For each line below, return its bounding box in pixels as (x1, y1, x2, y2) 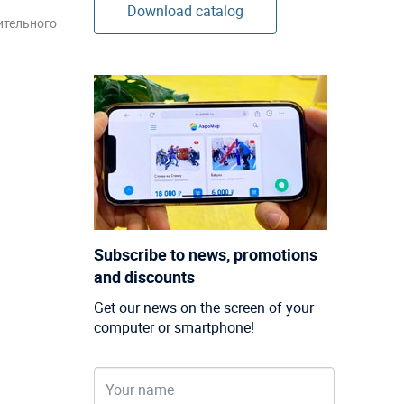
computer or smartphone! (93, 317, 254, 337)
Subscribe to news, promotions (93, 243, 317, 265)
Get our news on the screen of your (93, 297, 314, 317)
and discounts (93, 265, 195, 288)
